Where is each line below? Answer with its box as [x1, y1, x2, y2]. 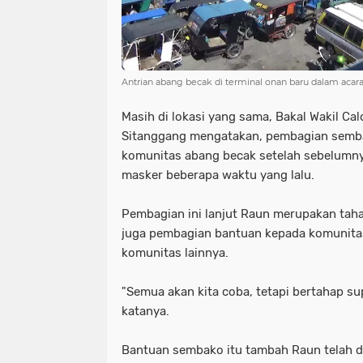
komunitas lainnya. [122, 246, 228, 260]
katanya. [122, 304, 169, 318]
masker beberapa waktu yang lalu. [122, 168, 314, 182]
